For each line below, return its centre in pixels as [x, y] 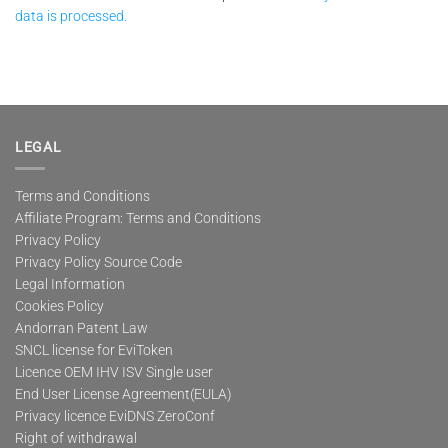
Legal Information [70, 283]
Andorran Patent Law [81, 327]
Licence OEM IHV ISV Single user [114, 371]
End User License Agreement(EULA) [123, 393]
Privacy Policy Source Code [98, 261]
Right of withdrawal [76, 437]
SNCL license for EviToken [94, 349]
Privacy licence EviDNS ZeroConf [115, 415]
